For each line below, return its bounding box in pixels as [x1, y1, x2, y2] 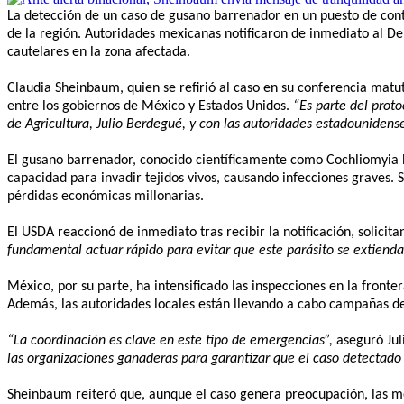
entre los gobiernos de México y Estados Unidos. [7, 98, 293, 114]
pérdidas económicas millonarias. [7, 188, 204, 204]
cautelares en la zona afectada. [7, 44, 190, 60]
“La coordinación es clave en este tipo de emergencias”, [7, 333, 333, 348]
